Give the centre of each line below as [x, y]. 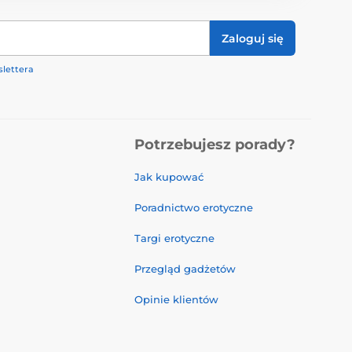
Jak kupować [169, 177]
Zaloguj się [253, 38]
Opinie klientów [176, 300]
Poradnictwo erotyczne [194, 208]
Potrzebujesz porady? [215, 145]
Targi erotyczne [174, 238]
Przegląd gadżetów [185, 269]
